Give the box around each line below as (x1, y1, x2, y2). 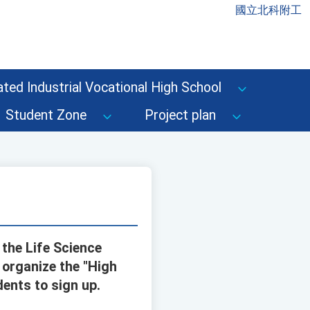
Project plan (145, 107, 216, 123)
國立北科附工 (235, 3, 302, 17)
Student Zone (6, 107, 86, 123)
